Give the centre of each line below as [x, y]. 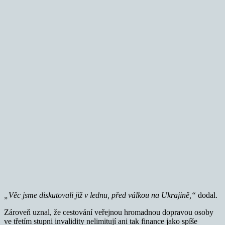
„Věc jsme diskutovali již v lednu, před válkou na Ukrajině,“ [100, 195]
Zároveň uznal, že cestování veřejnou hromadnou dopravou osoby [109, 212]
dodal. [207, 195]
